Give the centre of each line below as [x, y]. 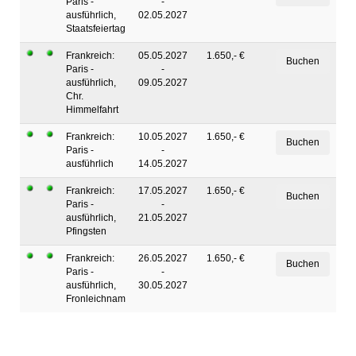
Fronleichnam [96, 299]
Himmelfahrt [92, 110]
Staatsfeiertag [96, 29]
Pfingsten [86, 231]
